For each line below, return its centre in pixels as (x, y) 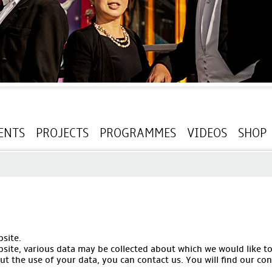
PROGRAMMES (138, 133)
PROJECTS (62, 133)
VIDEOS (207, 133)
